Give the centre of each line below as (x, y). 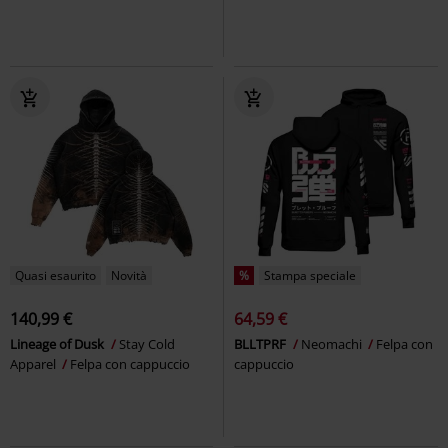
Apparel (34, 363)
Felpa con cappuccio (130, 363)
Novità (129, 275)
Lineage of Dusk (58, 343)
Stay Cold (147, 343)
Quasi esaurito (55, 275)
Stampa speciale (310, 275)
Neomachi (333, 343)
